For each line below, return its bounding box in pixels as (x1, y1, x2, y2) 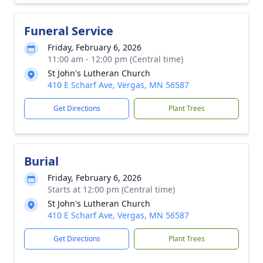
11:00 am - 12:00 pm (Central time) (48, 53, 183, 65)
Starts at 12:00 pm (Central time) (48, 184, 175, 195)
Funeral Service (24, 23, 113, 39)
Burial (24, 153, 59, 169)
